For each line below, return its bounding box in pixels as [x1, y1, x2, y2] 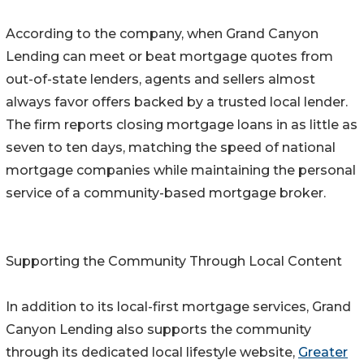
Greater [298, 344, 348, 361]
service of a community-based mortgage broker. [6, 185, 326, 201]
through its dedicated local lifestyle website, [6, 344, 298, 361]
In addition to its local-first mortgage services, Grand [6, 299, 351, 315]
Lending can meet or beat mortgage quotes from [6, 49, 333, 65]
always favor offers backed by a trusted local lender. [6, 94, 348, 110]
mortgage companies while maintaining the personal [6, 162, 356, 179]
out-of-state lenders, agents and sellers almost [6, 71, 315, 88]
